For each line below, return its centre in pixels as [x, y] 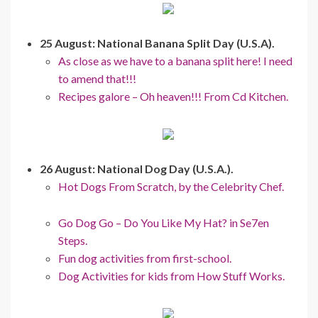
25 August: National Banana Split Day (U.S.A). [157, 43]
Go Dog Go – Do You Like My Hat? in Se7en [164, 222]
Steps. [73, 240]
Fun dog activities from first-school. [145, 258]
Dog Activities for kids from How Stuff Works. [171, 275]
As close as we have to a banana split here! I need [175, 60]
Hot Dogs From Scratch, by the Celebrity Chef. [171, 186]
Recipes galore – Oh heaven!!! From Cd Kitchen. [173, 96]
